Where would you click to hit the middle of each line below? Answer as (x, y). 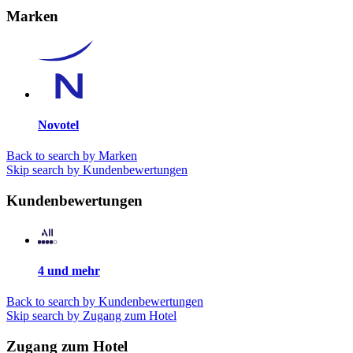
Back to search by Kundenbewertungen (105, 302)
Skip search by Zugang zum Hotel (91, 316)
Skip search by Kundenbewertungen (97, 170)
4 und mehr (69, 271)
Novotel (58, 125)
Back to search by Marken (72, 156)
